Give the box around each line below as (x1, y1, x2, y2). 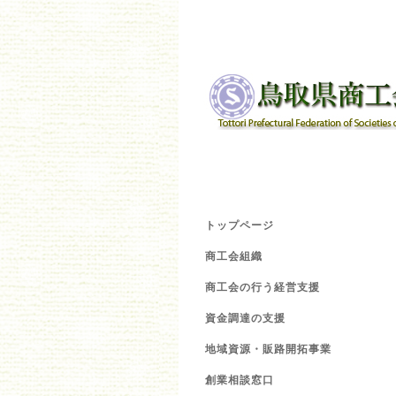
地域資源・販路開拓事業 (205, 343, 331, 355)
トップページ (205, 219, 274, 232)
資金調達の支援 (205, 312, 286, 324)
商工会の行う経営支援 (205, 281, 320, 293)
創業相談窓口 (205, 374, 274, 386)
